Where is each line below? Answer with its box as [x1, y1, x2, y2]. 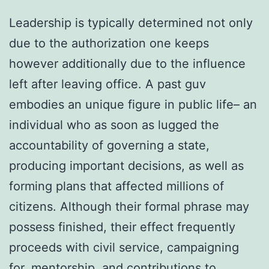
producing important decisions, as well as [9, 158, 244, 173]
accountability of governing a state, [9, 138, 210, 153]
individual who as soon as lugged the [9, 117, 219, 132]
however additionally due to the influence [9, 56, 246, 71]
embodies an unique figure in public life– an [9, 97, 257, 112]
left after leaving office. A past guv [9, 76, 206, 91]
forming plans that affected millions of [9, 178, 224, 193]
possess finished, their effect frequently [9, 219, 235, 234]
